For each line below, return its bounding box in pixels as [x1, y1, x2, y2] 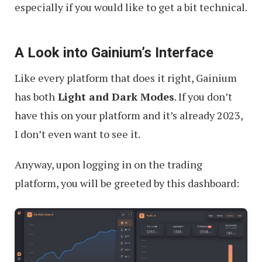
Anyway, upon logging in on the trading [15, 157, 202, 172]
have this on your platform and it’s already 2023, [15, 108, 243, 123]
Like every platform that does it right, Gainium [15, 71, 237, 85]
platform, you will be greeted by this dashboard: [15, 176, 239, 191]
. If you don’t [174, 89, 232, 104]
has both [15, 89, 55, 104]
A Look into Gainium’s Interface [15, 44, 213, 61]
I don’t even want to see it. [15, 127, 140, 142]
